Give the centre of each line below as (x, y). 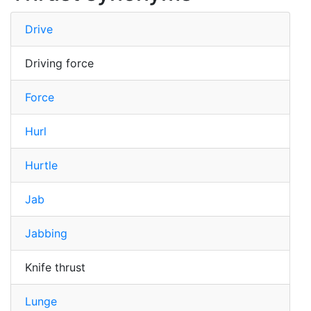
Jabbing (46, 233)
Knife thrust (55, 267)
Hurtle (41, 165)
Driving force (59, 63)
